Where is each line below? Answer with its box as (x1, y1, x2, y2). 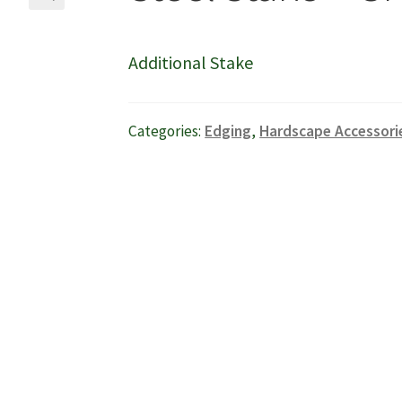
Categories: (128, 121, 205, 142)
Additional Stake (128, 50, 254, 74)
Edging (205, 121, 252, 142)
